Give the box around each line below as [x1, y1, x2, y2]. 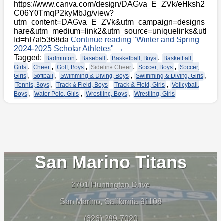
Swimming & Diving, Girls [136, 73, 203, 80]
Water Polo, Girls [34, 90, 79, 98]
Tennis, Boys [15, 81, 49, 89]
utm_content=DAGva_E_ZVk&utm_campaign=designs [14, 18, 205, 27]
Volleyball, [172, 81, 199, 89]
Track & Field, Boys [56, 81, 108, 89]
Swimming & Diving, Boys [60, 73, 129, 80]
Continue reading [71, 36, 133, 44]
